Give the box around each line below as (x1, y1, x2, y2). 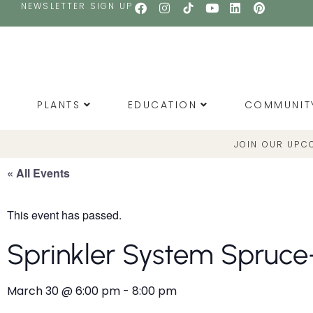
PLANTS (37, 98, 81, 112)
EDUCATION (127, 98, 198, 112)
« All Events (7, 165, 70, 181)
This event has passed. (7, 207, 122, 224)
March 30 (7, 283, 59, 300)
